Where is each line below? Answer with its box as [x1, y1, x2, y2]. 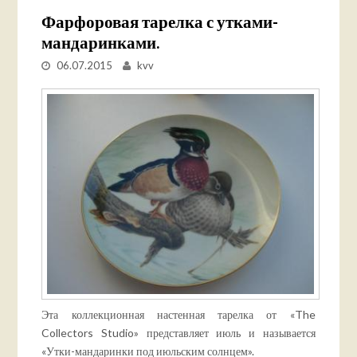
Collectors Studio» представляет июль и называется [41, 326, 316, 340]
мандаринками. [41, 32, 160, 53]
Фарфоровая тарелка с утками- [41, 11, 279, 32]
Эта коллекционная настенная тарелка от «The [41, 308, 316, 322]
